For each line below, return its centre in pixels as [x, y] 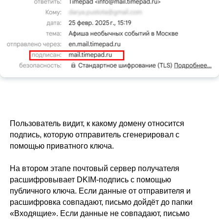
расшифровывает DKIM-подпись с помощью [90, 180]
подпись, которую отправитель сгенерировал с [95, 135]
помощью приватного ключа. [62, 146]
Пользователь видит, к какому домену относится [97, 124]
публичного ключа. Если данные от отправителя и [100, 191]
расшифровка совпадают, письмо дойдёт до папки [101, 202]
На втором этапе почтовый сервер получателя [95, 169]
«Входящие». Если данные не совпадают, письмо [100, 214]
